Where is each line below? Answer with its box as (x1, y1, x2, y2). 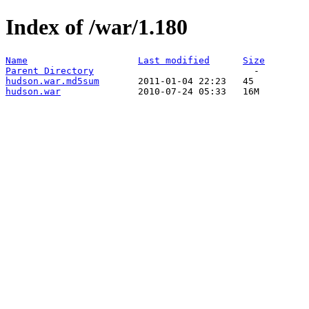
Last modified (138, 54, 210, 66)
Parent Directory (6, 65, 94, 76)
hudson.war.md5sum (6, 75, 99, 86)
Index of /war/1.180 (6, 14, 188, 40)
